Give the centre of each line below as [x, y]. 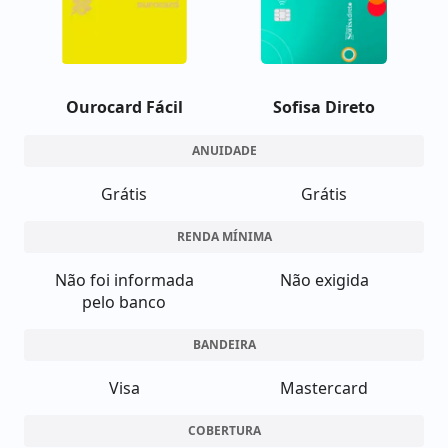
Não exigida [324, 280]
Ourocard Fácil [124, 107]
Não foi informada [124, 280]
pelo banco [124, 302]
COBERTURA [224, 430]
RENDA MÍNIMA [224, 236]
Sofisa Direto [324, 107]
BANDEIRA [224, 344]
